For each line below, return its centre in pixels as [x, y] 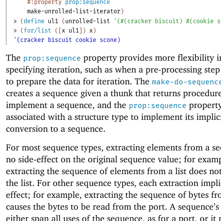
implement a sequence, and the [67, 105]
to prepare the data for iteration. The [79, 81]
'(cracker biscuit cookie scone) [67, 40]
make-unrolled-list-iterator [74, 11]
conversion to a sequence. [56, 128]
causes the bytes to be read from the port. [88, 207]
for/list [38, 30]
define [34, 21]
